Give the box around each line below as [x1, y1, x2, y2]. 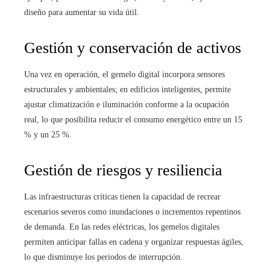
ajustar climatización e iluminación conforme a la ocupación [24, 100, 229, 109]
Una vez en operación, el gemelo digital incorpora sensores [24, 70, 225, 79]
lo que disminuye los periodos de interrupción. [24, 253, 183, 262]
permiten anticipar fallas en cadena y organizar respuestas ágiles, [24, 237, 243, 246]
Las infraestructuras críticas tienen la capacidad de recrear [24, 192, 221, 201]
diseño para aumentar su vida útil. [24, 8, 139, 17]
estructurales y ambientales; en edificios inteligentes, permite [24, 85, 231, 94]
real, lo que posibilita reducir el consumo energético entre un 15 [24, 115, 242, 124]
